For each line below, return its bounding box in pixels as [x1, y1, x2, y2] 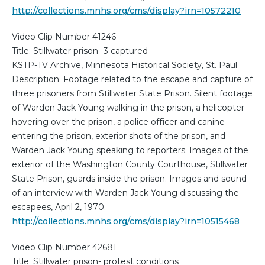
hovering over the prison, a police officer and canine [12, 117, 225, 128]
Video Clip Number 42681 [12, 242, 117, 253]
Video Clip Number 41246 [12, 31, 116, 43]
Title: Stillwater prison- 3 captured [12, 46, 148, 57]
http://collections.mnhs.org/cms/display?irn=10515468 [12, 216, 240, 227]
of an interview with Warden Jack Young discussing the [12, 188, 239, 199]
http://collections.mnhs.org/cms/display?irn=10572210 [12, 5, 241, 17]
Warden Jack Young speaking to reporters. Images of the [12, 145, 248, 156]
